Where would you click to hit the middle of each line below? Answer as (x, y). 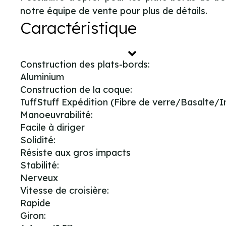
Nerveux (39, 178)
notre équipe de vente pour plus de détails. (114, 11)
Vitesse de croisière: (65, 190)
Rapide (35, 203)
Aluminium (42, 77)
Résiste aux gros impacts (75, 152)
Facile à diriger (52, 127)
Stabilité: (40, 165)
